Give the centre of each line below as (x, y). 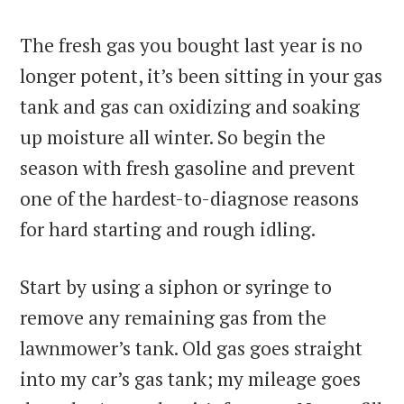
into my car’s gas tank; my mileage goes (191, 379)
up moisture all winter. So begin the (173, 138)
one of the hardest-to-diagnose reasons (190, 199)
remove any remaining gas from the (174, 318)
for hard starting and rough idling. (168, 230)
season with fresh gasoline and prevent (188, 168)
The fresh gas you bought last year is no (192, 46)
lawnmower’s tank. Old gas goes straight (192, 349)
